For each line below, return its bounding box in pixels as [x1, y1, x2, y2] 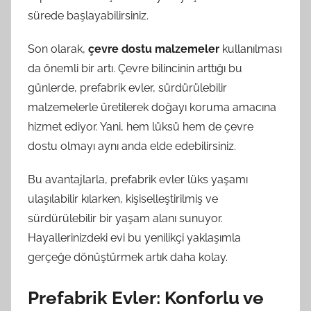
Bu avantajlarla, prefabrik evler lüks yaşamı [28, 172, 248, 186]
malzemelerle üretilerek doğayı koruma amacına [28, 100, 276, 114]
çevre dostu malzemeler [88, 42, 219, 56]
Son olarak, [28, 42, 88, 56]
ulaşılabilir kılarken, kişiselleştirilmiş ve [28, 192, 218, 205]
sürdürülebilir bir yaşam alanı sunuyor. [28, 211, 223, 225]
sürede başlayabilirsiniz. [28, 8, 149, 22]
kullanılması [219, 42, 282, 56]
